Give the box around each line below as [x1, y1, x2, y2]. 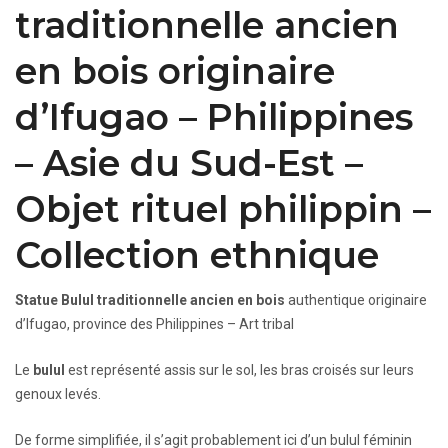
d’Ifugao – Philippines [15, 94, 413, 139]
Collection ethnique [15, 232, 379, 277]
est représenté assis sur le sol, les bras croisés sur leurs [65, 361, 414, 378]
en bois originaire [15, 48, 335, 93]
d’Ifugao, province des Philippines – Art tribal [15, 315, 294, 332]
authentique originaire [285, 291, 427, 308]
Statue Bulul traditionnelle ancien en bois [15, 291, 285, 308]
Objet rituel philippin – [15, 186, 431, 231]
